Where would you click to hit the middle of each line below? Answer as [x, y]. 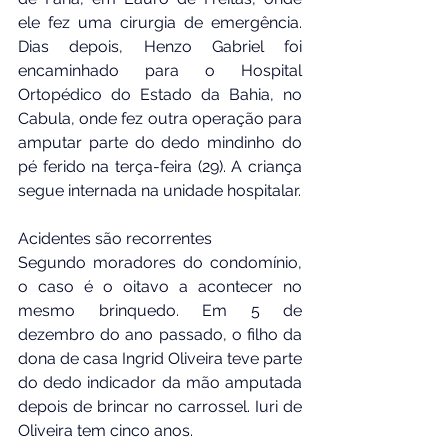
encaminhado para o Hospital [160, 70]
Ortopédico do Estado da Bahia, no [160, 94]
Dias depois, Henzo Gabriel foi [160, 46]
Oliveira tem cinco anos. [105, 430]
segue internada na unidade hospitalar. [159, 190]
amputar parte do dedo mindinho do [160, 142]
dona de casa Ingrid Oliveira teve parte [160, 358]
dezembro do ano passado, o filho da [160, 334]
